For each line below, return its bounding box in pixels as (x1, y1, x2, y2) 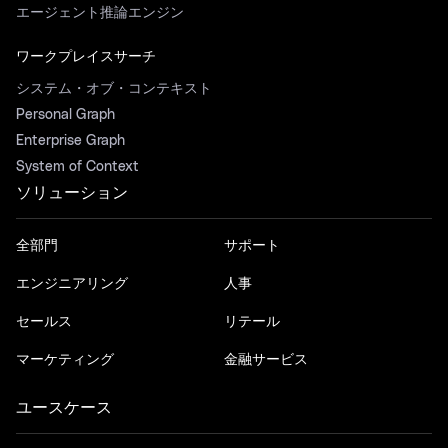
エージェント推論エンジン (16, 5, 184, 20)
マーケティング (16, 352, 114, 367)
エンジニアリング (16, 276, 128, 291)
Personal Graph (16, 107, 115, 122)
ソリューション (16, 184, 128, 201)
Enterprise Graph (16, 133, 125, 148)
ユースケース (16, 399, 112, 416)
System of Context (16, 159, 139, 174)
